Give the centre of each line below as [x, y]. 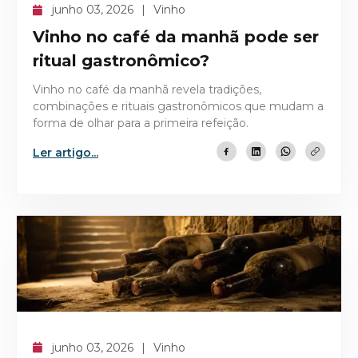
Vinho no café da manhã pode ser [176, 37]
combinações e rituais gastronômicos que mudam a [178, 107]
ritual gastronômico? [121, 61]
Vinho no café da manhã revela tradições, [147, 90]
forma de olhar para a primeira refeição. [141, 123]
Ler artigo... [66, 153]
